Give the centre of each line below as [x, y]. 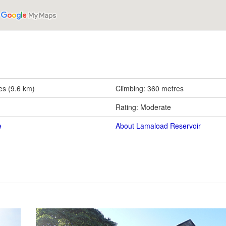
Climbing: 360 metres [150, 88]
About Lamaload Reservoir [158, 125]
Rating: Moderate [143, 107]
